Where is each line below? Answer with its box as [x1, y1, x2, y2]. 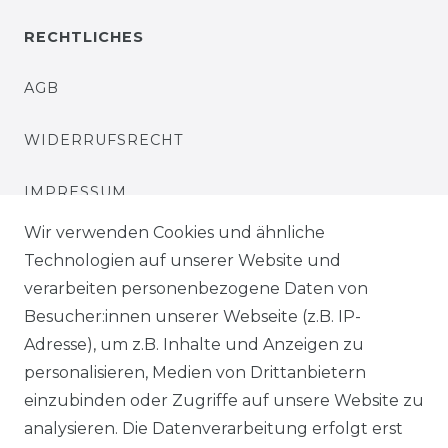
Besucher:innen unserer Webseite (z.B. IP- [24, 307, 361, 326]
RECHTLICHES [24, 27, 144, 46]
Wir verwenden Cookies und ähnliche [24, 223, 325, 242]
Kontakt [316, 333, 381, 353]
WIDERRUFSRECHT [24, 130, 184, 149]
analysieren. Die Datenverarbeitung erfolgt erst [24, 419, 403, 438]
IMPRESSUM [24, 182, 127, 201]
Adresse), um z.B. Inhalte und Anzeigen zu [24, 335, 364, 354]
